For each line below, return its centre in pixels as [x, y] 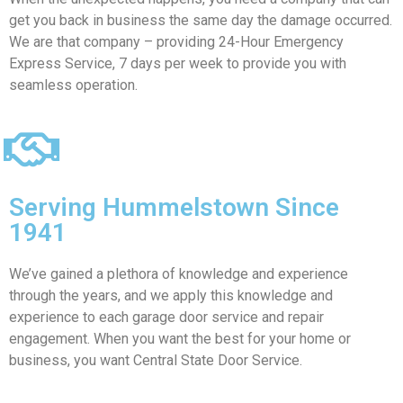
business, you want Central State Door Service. [156, 361]
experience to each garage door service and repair [166, 318]
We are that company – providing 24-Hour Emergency [176, 41]
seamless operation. [73, 85]
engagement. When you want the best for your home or [180, 339]
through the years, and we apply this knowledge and [171, 296]
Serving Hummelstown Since [174, 208]
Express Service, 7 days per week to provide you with [178, 63]
